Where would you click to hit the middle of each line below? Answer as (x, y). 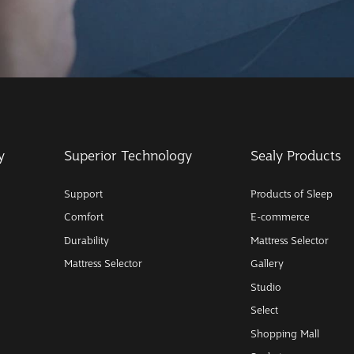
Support (83, 194)
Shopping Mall (285, 333)
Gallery (267, 264)
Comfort (83, 217)
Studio (266, 287)
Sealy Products (296, 155)
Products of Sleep (292, 194)
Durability (86, 240)
